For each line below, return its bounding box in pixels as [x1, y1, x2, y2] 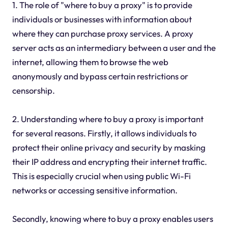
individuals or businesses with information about [12, 14, 192, 25]
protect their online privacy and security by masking [12, 142, 206, 153]
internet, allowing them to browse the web [12, 56, 168, 68]
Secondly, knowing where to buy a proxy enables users [12, 213, 213, 224]
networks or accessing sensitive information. [12, 185, 178, 196]
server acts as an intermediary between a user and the [12, 42, 216, 53]
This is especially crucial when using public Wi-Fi [12, 170, 191, 182]
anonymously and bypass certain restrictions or [12, 71, 188, 82]
